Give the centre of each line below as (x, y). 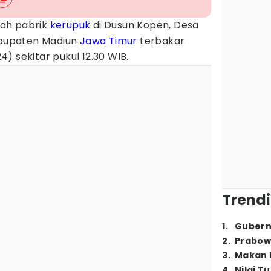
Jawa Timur (108, 41)
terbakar (161, 41)
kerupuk (70, 25)
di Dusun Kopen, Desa (145, 25)
